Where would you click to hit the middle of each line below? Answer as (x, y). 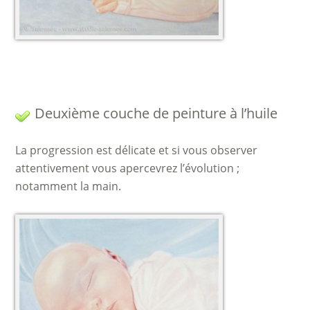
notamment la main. (69, 186)
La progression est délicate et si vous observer (137, 150)
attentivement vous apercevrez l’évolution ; (128, 168)
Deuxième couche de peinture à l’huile (156, 113)
